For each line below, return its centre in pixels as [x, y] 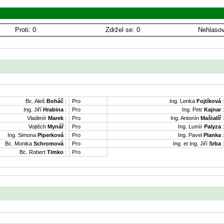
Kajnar [212, 109]
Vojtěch [38, 126]
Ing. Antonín [185, 118]
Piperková [50, 135]
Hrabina [53, 109]
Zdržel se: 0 [122, 30]
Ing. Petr [193, 109]
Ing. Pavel [191, 135]
